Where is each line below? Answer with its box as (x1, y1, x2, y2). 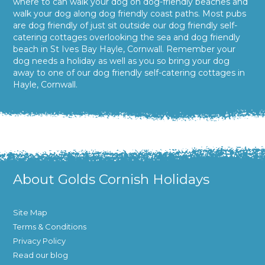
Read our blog (13, 250, 69, 260)
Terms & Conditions (13, 222, 87, 232)
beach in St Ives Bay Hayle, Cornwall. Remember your (13, 44, 236, 55)
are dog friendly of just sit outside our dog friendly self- (13, 20, 238, 31)
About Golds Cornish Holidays (13, 171, 210, 188)
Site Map (13, 208, 48, 218)
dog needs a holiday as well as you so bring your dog (13, 56, 230, 67)
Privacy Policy (13, 236, 66, 246)
